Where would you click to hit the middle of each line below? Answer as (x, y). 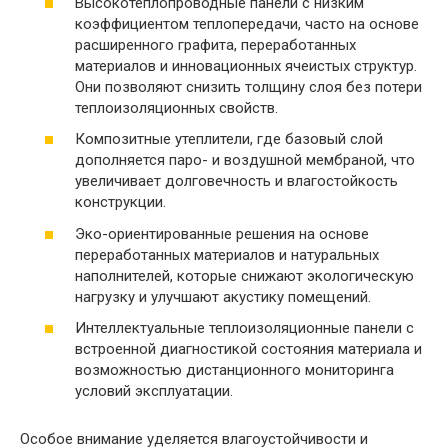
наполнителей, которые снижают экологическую (244, 275)
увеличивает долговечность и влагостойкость (236, 181)
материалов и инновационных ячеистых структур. (246, 65)
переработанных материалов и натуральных (227, 254)
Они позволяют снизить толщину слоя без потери (248, 86)
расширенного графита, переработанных (215, 44)
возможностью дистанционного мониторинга (234, 370)
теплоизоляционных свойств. (176, 107)
